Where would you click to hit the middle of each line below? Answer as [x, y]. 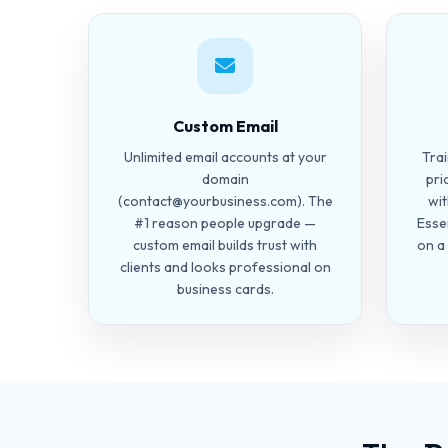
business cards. [225, 289]
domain [225, 179]
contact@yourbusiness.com [209, 201]
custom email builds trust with [225, 245]
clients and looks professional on [225, 267]
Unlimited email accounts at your [225, 157]
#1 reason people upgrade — [225, 223]
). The [314, 201]
